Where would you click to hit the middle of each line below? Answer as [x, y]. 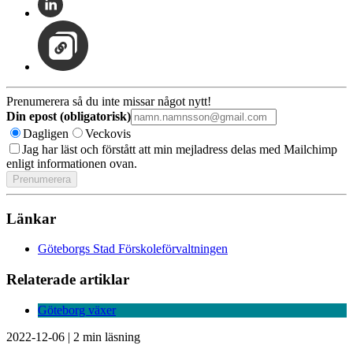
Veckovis [108, 133]
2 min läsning [107, 336]
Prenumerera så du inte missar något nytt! [109, 101]
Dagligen [46, 133]
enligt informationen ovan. [72, 163]
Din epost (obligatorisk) [69, 116]
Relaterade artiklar [68, 280]
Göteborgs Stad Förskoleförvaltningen [133, 249]
